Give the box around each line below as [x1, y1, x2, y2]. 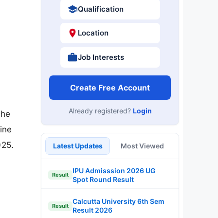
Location [77, 28, 109, 37]
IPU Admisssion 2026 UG [73, 166, 156, 175]
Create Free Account [70, 82, 150, 92]
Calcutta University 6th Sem [73, 197, 164, 205]
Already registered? [68, 106, 133, 115]
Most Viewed [121, 141, 164, 150]
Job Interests [77, 52, 124, 62]
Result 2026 [73, 206, 112, 214]
